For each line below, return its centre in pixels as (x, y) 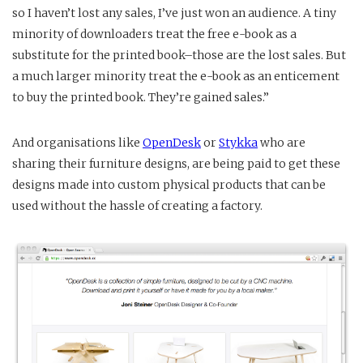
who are (283, 142)
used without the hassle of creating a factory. (137, 205)
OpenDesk (172, 142)
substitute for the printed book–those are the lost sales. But (179, 55)
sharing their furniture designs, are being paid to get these (176, 163)
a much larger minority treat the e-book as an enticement (176, 76)
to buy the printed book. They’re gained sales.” (141, 97)
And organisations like (77, 142)
